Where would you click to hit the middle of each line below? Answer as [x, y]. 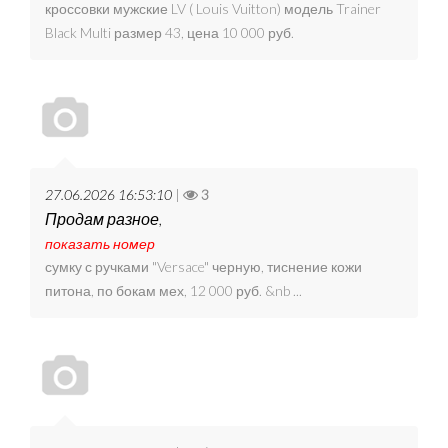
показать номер [100, 244]
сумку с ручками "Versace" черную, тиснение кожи [203, 267]
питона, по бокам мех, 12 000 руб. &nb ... [173, 291]
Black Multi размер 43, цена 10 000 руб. [172, 33]
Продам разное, [103, 219]
